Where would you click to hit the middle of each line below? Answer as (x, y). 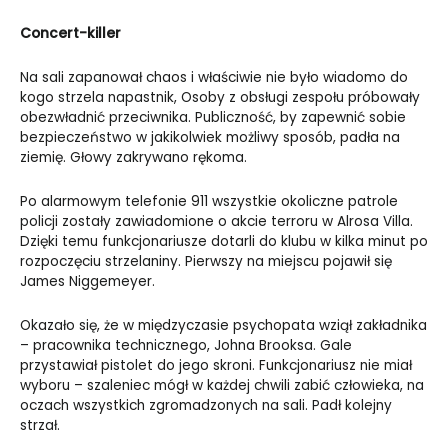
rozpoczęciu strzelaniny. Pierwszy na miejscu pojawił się (206, 262)
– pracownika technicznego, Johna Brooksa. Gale (186, 346)
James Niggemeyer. (87, 282)
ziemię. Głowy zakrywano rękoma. (135, 158)
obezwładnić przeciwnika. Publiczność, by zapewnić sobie (213, 118)
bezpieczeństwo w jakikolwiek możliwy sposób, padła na (210, 138)
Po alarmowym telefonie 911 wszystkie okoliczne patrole (209, 202)
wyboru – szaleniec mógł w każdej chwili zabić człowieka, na (222, 386)
